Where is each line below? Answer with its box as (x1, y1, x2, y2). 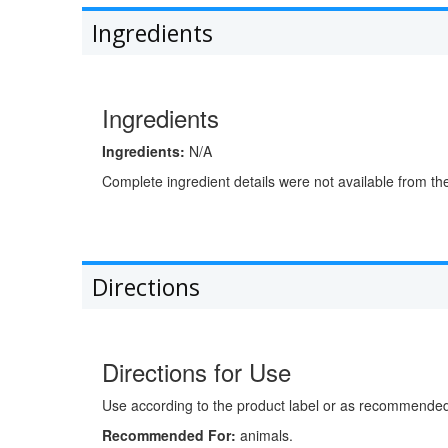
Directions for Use (102, 354, 291, 390)
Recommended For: (102, 425, 236, 446)
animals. (236, 425, 293, 446)
